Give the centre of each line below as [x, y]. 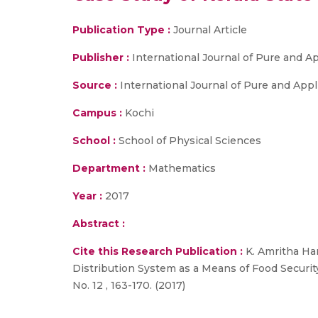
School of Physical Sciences [188, 141]
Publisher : [102, 57]
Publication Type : [121, 30]
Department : [109, 168]
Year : [87, 196]
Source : [95, 85]
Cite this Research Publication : [158, 251]
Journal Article [209, 30]
